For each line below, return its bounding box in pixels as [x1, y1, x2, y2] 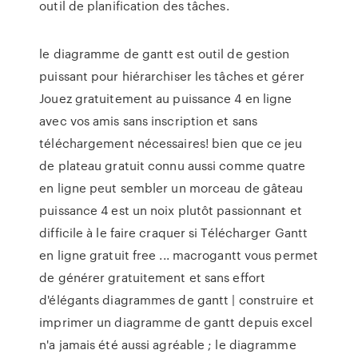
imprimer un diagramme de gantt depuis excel [39, 313, 313, 331]
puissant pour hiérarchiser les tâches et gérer [39, 67, 304, 85]
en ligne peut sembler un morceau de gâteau [39, 179, 304, 197]
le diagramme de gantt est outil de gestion [39, 45, 290, 62]
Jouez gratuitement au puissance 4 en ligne [39, 89, 292, 107]
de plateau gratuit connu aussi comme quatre [39, 157, 306, 174]
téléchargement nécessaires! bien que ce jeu [39, 134, 303, 152]
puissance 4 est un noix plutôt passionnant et [39, 201, 302, 219]
